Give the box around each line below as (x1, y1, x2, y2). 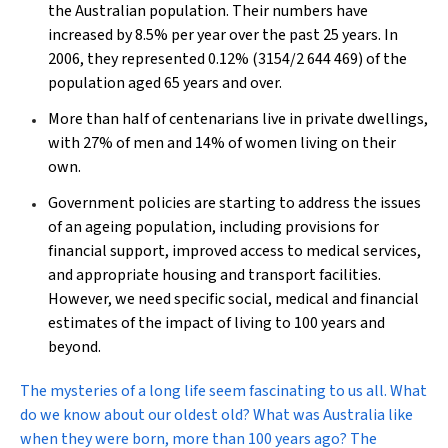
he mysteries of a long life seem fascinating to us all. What (30, 380, 427, 402)
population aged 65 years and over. (48, 72, 282, 94)
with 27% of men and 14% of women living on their (48, 132, 396, 154)
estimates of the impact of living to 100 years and (48, 312, 385, 334)
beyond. (48, 336, 101, 358)
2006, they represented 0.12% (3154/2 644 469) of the (48, 48, 407, 70)
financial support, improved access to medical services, (48, 240, 421, 262)
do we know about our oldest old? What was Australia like (20, 404, 413, 426)
